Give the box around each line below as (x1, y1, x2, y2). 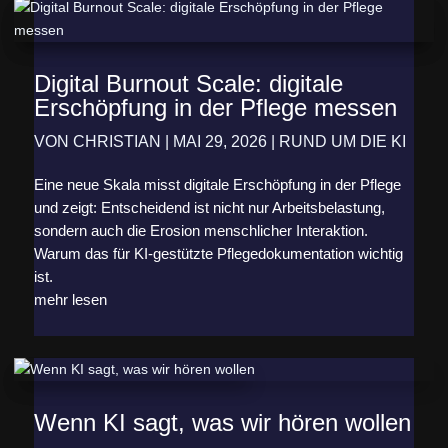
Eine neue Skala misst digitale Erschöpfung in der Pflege (33, 176, 401, 194)
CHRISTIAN (72, 133, 161, 151)
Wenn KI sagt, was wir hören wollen (33, 409, 411, 437)
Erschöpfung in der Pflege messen (33, 94, 397, 122)
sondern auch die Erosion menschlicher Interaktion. (33, 222, 368, 240)
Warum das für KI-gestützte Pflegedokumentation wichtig (33, 245, 403, 263)
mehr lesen (33, 291, 107, 309)
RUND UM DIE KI (278, 133, 406, 151)
